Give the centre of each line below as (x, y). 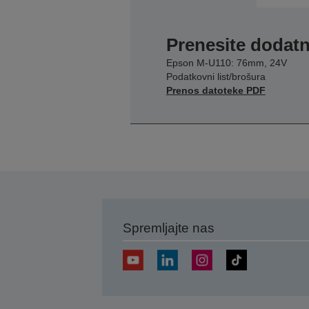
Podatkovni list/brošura (216, 76)
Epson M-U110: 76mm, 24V (226, 62)
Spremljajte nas (168, 228)
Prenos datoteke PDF (216, 90)
